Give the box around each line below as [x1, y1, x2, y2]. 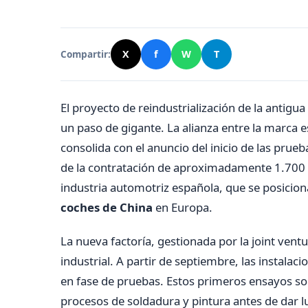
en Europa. [153, 199, 212, 215]
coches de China [60, 199, 153, 215]
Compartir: [60, 47, 111, 61]
